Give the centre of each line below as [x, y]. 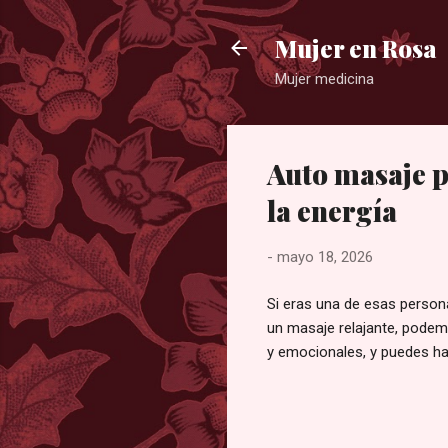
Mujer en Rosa [356, 48]
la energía [332, 210]
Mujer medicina [324, 79]
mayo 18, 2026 [325, 257]
